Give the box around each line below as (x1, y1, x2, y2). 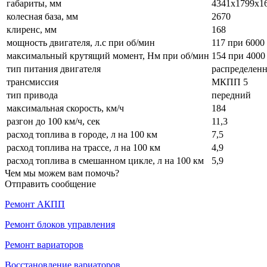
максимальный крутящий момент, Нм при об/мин (7, 50, 209, 61)
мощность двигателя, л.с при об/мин (7, 37, 155, 48)
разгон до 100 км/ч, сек (7, 116, 100, 126)
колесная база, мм (7, 11, 78, 21)
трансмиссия (7, 76, 61, 87)
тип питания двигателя (7, 63, 103, 74)
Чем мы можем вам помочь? (5, 167, 119, 178)
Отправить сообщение (5, 178, 96, 189)
